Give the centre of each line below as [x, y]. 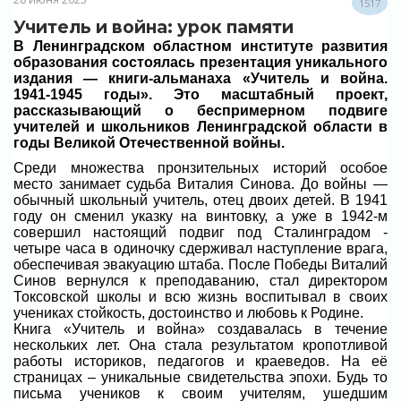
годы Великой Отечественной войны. [149, 142]
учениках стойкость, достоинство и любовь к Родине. [188, 312]
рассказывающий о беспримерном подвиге [200, 110]
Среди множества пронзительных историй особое [200, 167]
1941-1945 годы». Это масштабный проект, [200, 94]
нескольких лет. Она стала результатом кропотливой [200, 345]
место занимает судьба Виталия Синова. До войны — [200, 183]
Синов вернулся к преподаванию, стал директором [200, 280]
